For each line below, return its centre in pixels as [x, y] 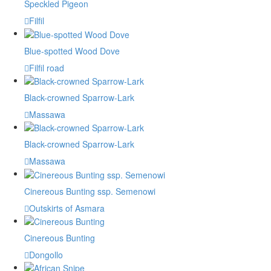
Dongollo [46, 254]
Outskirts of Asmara [67, 208]
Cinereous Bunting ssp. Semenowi [90, 191]
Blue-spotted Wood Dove [72, 51]
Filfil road [47, 67]
